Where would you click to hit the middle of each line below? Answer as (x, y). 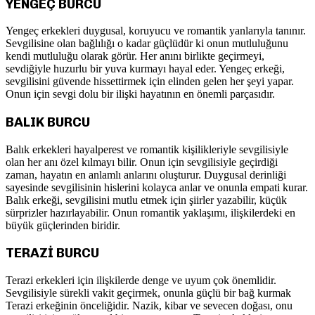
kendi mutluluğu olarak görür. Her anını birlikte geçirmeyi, (135, 56)
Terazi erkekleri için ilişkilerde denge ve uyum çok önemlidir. (141, 281)
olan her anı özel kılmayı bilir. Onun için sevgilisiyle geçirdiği (142, 162)
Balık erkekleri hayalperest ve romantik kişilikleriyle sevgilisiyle (147, 149)
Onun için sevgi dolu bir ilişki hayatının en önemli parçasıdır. (140, 94)
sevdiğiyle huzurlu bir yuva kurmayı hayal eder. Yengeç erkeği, (145, 69)
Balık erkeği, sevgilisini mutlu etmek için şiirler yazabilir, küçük (146, 200)
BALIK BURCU (48, 122)
